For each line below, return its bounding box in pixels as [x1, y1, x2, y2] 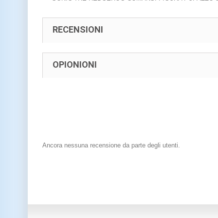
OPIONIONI [53, 59, 97, 70]
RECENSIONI [53, 24, 103, 35]
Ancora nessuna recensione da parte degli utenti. [42, 141, 180, 149]
